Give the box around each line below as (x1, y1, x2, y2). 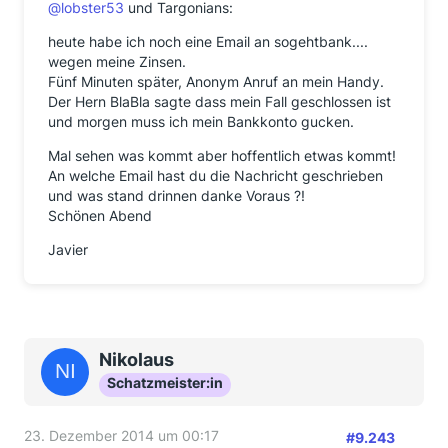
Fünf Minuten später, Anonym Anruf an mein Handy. (48, 73, 384, 90)
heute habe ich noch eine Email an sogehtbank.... (48, 33, 368, 50)
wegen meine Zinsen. (48, 53, 186, 70)
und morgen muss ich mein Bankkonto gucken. (48, 113, 354, 130)
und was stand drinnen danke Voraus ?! (48, 187, 305, 204)
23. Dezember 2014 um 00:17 (24, 427, 219, 444)
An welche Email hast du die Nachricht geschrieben (48, 167, 383, 184)
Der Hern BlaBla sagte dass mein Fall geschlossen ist (48, 93, 391, 110)
